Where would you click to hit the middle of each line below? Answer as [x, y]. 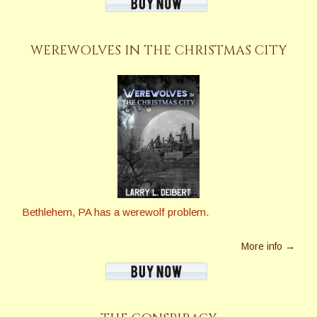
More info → [268, 246]
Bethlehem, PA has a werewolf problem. [115, 212]
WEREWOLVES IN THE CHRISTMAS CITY [158, 51]
